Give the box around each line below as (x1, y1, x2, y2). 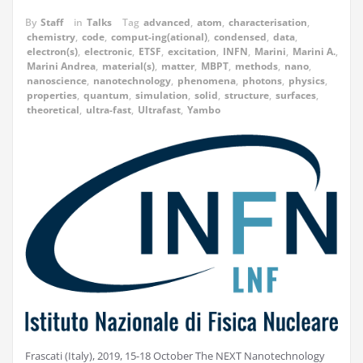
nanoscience (27, 74, 87, 88)
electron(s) (27, 45, 78, 59)
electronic (84, 45, 132, 59)
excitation (168, 45, 216, 59)
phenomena (177, 74, 236, 88)
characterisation (228, 15, 307, 30)
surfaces (275, 88, 316, 103)
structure (224, 88, 269, 103)
